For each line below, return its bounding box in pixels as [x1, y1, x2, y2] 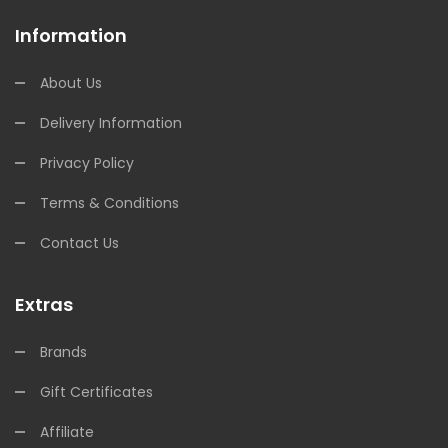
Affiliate [40, 422, 94, 442]
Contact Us [40, 233, 119, 253]
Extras [15, 292, 73, 317]
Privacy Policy [40, 153, 134, 173]
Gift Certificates [40, 382, 153, 402]
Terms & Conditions [40, 193, 179, 213]
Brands [40, 342, 87, 362]
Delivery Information [40, 113, 182, 133]
